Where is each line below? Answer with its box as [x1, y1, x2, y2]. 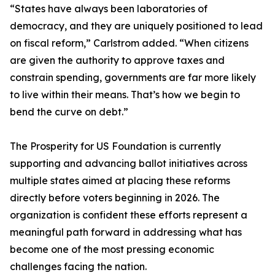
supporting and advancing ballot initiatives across [10, 157, 247, 170]
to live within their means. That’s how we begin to [10, 88, 240, 101]
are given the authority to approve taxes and [10, 54, 225, 67]
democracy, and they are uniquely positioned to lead [10, 20, 263, 33]
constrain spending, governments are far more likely [10, 71, 256, 84]
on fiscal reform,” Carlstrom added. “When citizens [10, 37, 249, 50]
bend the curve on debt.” [10, 106, 128, 118]
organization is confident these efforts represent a [10, 209, 247, 222]
